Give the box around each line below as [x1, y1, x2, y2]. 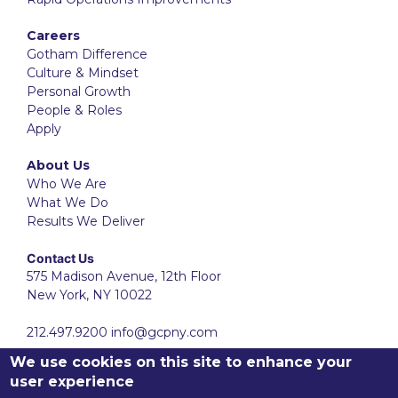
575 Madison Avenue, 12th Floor [27, 267, 221, 284]
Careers [27, 27, 80, 44]
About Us [27, 156, 90, 173]
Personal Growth [27, 83, 131, 99]
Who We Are [27, 175, 107, 192]
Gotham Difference [27, 45, 147, 62]
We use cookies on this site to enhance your [10, 354, 353, 370]
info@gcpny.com [111, 323, 218, 340]
